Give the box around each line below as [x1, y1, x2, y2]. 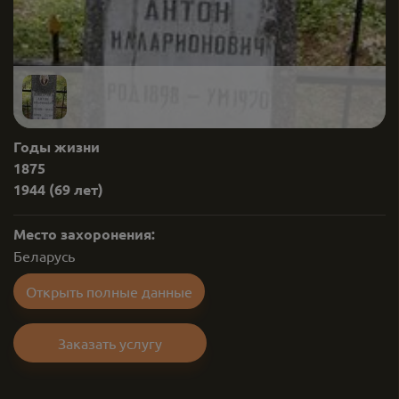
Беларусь [13, 247, 75, 265]
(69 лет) [49, 180, 103, 199]
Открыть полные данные [26, 282, 192, 300]
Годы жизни [13, 137, 100, 156]
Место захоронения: [13, 224, 155, 243]
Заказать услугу [58, 334, 162, 352]
